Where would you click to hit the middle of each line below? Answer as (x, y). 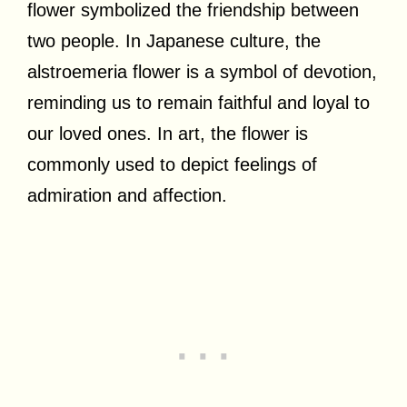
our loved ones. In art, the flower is (168, 133)
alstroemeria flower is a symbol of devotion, (202, 71)
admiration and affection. (127, 195)
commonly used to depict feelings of (172, 164)
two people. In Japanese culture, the (174, 40)
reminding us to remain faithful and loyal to (199, 102)
